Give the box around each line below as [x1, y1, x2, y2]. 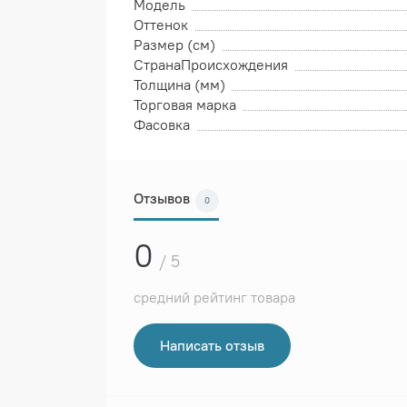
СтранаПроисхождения [134, 56, 288, 74]
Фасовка [134, 116, 190, 134]
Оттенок [134, 16, 188, 35]
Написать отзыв [160, 337, 264, 355]
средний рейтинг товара [134, 289, 295, 307]
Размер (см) [134, 36, 215, 55]
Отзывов [134, 190, 190, 208]
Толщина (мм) [134, 76, 225, 94]
